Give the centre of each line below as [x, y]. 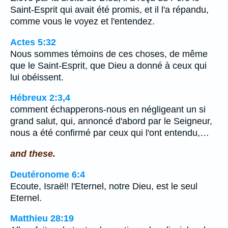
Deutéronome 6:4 [48, 174]
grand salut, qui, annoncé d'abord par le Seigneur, [111, 121]
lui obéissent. [37, 77]
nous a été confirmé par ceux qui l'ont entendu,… [110, 133]
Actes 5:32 [33, 42]
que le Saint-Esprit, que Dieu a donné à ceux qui [108, 65]
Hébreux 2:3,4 [40, 98]
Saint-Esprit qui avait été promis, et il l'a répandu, [109, 10]
